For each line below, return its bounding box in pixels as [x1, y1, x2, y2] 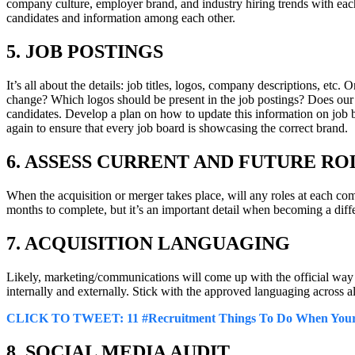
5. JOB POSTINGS [6, 41, 163, 63]
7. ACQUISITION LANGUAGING [6, 232, 290, 254]
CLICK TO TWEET [6, 311, 120, 325]
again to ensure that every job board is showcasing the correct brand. [6, 121, 348, 136]
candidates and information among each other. [6, 11, 235, 25]
